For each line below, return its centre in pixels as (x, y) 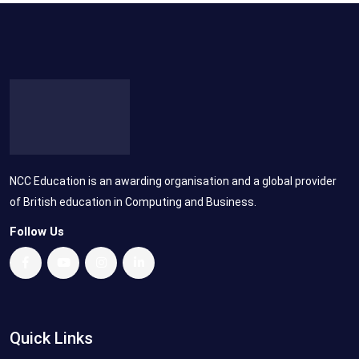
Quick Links (51, 338)
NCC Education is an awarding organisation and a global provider (173, 181)
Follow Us (37, 231)
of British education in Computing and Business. (133, 202)
